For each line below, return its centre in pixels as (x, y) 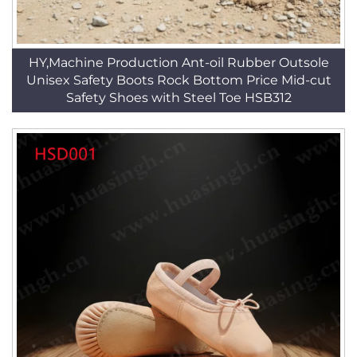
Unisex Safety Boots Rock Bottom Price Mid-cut (178, 80)
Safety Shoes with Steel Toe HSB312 (178, 98)
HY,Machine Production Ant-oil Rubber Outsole (178, 63)
